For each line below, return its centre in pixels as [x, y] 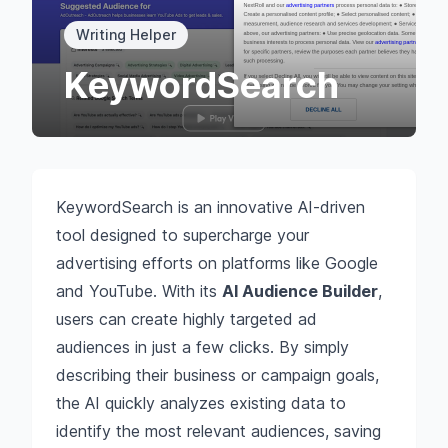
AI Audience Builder [300, 291]
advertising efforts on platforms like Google [217, 263]
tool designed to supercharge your [182, 235]
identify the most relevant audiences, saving [218, 431]
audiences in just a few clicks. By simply [202, 347]
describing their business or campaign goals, [217, 375]
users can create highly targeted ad [186, 319]
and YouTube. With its [139, 291]
